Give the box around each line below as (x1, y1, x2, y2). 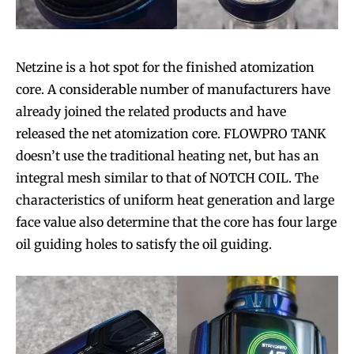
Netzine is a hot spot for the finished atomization (16, 58, 314, 75)
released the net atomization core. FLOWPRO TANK (16, 125, 326, 141)
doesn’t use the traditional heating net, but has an (16, 147, 319, 164)
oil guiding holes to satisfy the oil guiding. (16, 235, 272, 252)
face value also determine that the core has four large (16, 213, 337, 230)
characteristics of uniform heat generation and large (16, 191, 334, 208)
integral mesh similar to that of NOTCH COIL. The (16, 169, 318, 186)
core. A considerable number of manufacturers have (16, 81, 330, 97)
